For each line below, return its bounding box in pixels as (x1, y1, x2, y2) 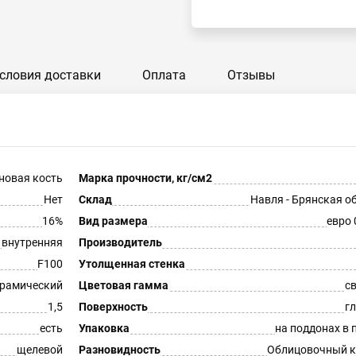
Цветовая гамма (78, 279, 168, 292)
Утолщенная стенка (78, 257, 185, 270)
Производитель (78, 236, 162, 249)
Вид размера (78, 215, 148, 227)
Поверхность (78, 300, 148, 313)
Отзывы (227, 68, 275, 83)
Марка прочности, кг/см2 (78, 172, 212, 184)
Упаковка (78, 322, 130, 335)
